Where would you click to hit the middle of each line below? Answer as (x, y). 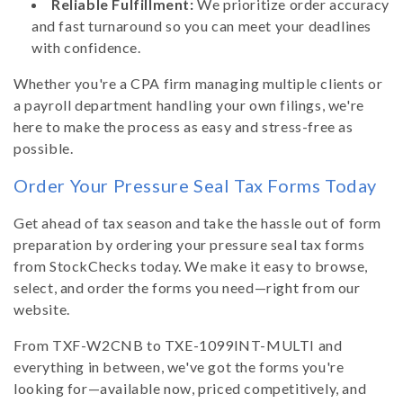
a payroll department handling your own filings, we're (189, 104)
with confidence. (86, 47)
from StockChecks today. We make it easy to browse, (191, 265)
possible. (44, 148)
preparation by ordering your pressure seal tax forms (189, 244)
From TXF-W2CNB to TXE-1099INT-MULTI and (178, 345)
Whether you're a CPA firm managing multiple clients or (198, 83)
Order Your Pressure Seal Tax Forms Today (195, 186)
